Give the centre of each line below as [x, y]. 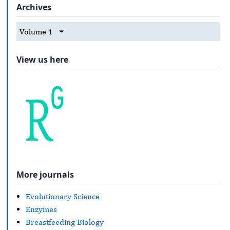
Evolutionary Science [63, 196]
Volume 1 [36, 32]
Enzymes [41, 209]
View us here [42, 60]
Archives [34, 7]
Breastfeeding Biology [65, 222]
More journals [45, 175]
